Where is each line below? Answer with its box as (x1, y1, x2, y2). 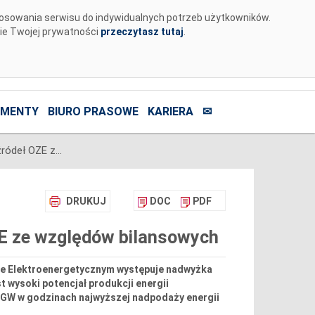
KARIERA (147, 105, 193, 119)
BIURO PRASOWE (47, 105, 139, 119)
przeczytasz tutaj (100, 26, 184, 37)
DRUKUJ (65, 195, 106, 207)
